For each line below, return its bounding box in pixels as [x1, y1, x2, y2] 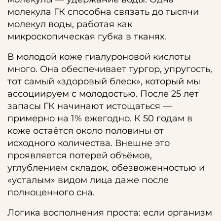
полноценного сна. [7, 187, 95, 198]
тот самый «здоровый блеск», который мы [7, 76, 200, 87]
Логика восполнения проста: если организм [7, 207, 212, 218]
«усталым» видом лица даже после [7, 175, 169, 185]
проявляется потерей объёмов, [7, 150, 152, 161]
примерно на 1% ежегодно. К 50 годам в [7, 113, 192, 124]
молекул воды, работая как [7, 19, 132, 30]
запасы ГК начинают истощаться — [7, 101, 172, 111]
